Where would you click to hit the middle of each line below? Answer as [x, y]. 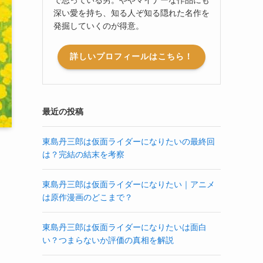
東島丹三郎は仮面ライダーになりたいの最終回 [129, 141]
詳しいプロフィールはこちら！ [131, 57]
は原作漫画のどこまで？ [87, 197]
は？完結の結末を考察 [83, 154]
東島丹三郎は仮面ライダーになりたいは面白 [124, 227]
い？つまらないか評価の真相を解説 [108, 240]
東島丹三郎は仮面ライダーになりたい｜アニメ [129, 184]
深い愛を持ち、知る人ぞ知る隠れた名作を [131, 13]
